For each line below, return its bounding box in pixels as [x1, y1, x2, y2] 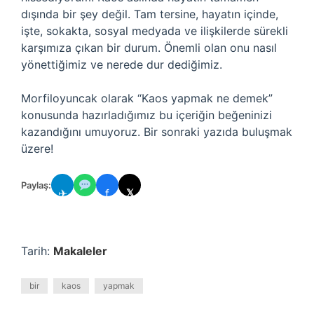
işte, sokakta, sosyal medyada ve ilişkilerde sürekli [21, 24, 288, 38]
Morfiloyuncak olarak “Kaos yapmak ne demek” [21, 91, 273, 105]
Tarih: [21, 244, 53, 258]
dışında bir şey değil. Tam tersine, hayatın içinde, [21, 7, 278, 21]
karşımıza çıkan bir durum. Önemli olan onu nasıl [21, 41, 277, 55]
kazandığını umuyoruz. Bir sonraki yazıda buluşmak [21, 125, 292, 139]
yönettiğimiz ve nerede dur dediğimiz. [21, 57, 222, 71]
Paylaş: [21, 179, 51, 191]
